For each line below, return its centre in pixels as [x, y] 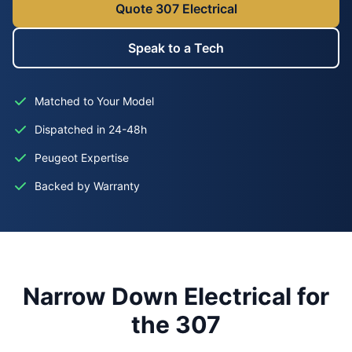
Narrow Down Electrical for [176, 296]
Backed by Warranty [87, 186]
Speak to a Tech [176, 48]
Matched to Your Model [94, 101]
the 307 [176, 324]
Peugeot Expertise [82, 158]
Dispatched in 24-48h [91, 129]
